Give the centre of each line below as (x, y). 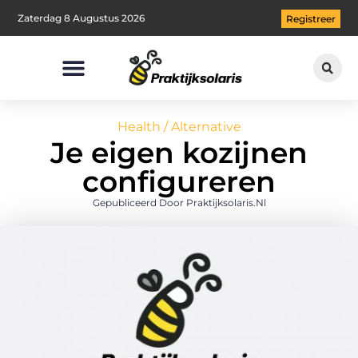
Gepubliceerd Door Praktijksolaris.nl (179, 203)
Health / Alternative (179, 127)
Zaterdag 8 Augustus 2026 (82, 18)
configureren (179, 182)
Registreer (310, 19)
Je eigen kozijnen (179, 153)
